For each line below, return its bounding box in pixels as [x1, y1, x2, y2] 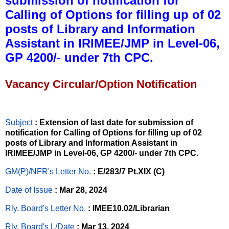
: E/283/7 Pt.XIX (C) [93, 167, 165, 176]
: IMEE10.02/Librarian [86, 203, 170, 213]
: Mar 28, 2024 [55, 186, 107, 195]
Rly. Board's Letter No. [5, 203, 86, 213]
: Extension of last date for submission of [35, 118, 193, 127]
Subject [5, 118, 35, 127]
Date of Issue [5, 186, 53, 195]
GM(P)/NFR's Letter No [5, 167, 89, 176]
